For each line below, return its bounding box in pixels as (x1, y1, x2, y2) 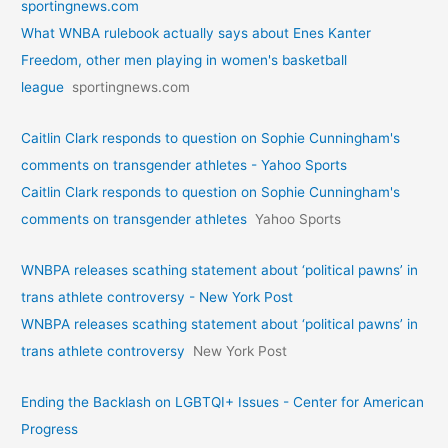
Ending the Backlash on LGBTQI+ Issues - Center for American (21, 393, 425, 410)
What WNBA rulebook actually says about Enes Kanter (21, 24, 372, 41)
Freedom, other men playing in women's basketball (21, 51, 348, 68)
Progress (21, 420, 79, 437)
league (21, 78, 65, 95)
